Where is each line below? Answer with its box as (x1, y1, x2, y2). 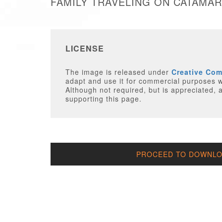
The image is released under (65, 67, 171, 77)
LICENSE (65, 43, 104, 54)
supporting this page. (65, 94, 142, 104)
